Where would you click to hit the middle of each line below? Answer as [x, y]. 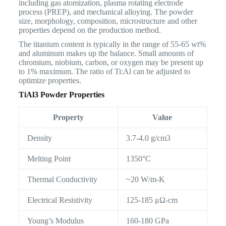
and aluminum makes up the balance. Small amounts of [106, 53]
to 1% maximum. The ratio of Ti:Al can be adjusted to [104, 72]
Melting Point [49, 159]
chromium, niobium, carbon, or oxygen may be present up [111, 63]
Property [68, 118]
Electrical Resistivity [60, 200]
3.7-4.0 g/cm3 [148, 138]
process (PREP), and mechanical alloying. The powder [106, 12]
